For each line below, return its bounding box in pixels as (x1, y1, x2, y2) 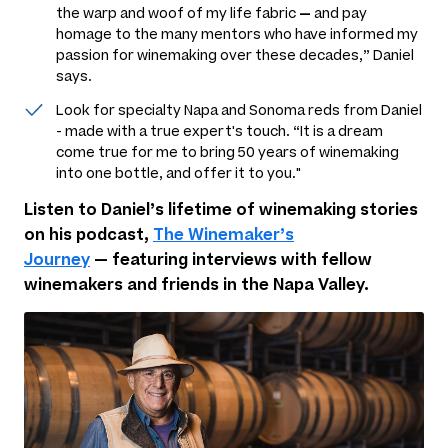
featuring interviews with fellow (108, 248, 372, 270)
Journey (24, 248, 90, 270)
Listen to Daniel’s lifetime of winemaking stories (24, 198, 418, 220)
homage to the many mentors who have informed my (56, 25, 418, 43)
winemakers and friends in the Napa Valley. (24, 273, 369, 295)
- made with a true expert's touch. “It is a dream (56, 122, 383, 140)
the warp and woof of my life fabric (56, 4, 299, 22)
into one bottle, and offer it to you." (56, 164, 301, 182)
